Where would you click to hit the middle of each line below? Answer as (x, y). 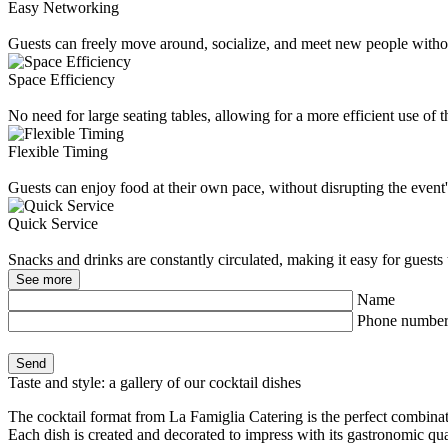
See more (44, 279)
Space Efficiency (61, 79)
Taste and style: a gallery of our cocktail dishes (154, 382)
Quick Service (53, 223)
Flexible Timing (58, 151)
